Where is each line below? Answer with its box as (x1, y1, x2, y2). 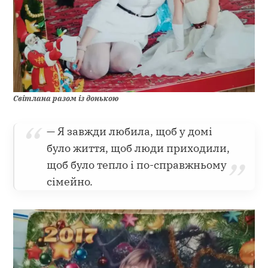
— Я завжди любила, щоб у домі (47, 124, 213, 139)
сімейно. (47, 175, 93, 189)
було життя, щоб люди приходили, (47, 141, 230, 156)
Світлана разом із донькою (13, 93, 121, 103)
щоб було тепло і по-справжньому (47, 158, 227, 172)
